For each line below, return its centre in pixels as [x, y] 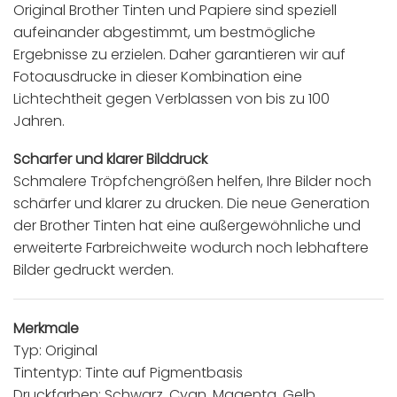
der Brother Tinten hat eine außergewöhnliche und [187, 226]
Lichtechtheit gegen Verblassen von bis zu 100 [171, 98]
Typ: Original [55, 351]
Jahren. [39, 121]
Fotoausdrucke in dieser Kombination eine [158, 76]
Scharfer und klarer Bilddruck [110, 160]
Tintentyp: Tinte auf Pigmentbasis [128, 373]
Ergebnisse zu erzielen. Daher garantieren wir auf [179, 54]
